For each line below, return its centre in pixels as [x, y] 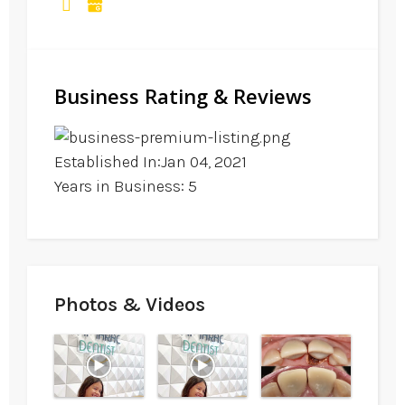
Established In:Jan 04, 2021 [151, 161]
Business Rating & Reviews [183, 95]
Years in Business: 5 [126, 186]
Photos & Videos [130, 305]
